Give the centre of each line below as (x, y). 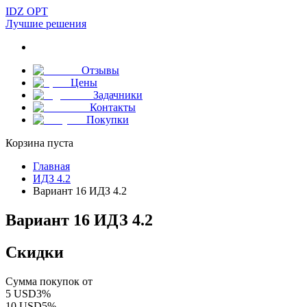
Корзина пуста (39, 143)
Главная (51, 166)
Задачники (118, 95)
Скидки (35, 252)
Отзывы (100, 70)
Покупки (108, 120)
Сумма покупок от (49, 281)
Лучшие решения (46, 24)
